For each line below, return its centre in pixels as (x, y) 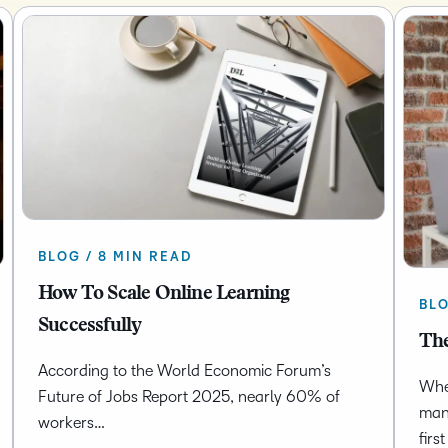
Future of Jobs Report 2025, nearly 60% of (188, 397)
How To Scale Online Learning (163, 294)
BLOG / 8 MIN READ (114, 257)
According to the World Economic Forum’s (184, 371)
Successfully (89, 326)
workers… (71, 423)
